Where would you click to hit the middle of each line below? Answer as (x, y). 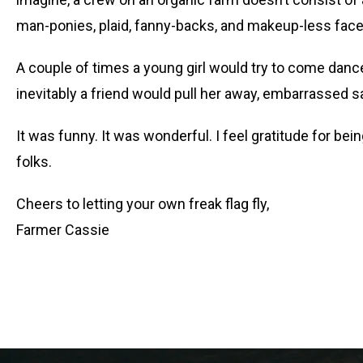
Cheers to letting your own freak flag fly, (143, 204)
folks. (34, 162)
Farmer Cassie (63, 230)
